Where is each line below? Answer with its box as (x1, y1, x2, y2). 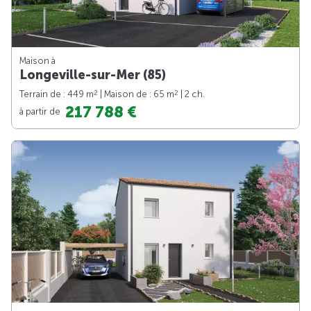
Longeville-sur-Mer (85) (19, 67, 166, 83)
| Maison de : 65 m (98, 89, 174, 100)
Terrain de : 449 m (19, 89, 94, 100)
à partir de (19, 106, 62, 117)
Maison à (19, 56, 56, 67)
